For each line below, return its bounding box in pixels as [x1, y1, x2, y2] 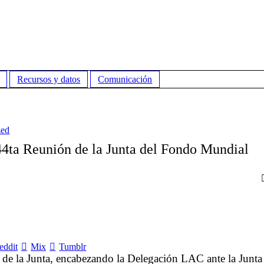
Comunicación [98, 74, 153, 84]
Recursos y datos [17, 74, 81, 84]
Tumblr [59, 242, 87, 252]
